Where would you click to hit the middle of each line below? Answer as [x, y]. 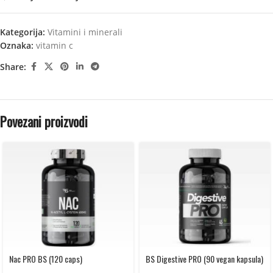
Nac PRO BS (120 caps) [46, 259]
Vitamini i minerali [85, 32]
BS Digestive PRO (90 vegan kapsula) [204, 259]
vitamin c [55, 45]
